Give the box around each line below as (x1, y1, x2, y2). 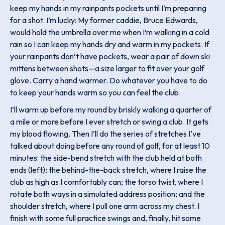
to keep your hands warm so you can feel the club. (10, 87, 182, 97)
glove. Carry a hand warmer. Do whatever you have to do (10, 75, 207, 85)
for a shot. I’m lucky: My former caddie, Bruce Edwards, (10, 15, 198, 25)
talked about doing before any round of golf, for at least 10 (10, 141, 210, 151)
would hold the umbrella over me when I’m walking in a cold (10, 27, 209, 37)
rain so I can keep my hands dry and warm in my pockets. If (10, 39, 209, 49)
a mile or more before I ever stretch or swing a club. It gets (10, 117, 208, 127)
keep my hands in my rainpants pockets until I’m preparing (10, 3, 206, 13)
